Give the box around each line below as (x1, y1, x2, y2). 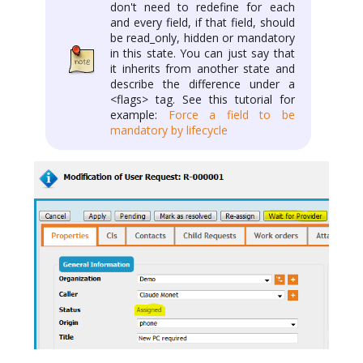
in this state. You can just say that (110, 45, 295, 61)
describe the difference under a (110, 75, 295, 92)
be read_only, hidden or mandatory (110, 29, 295, 45)
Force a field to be (168, 106, 295, 122)
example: (110, 106, 169, 122)
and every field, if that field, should (110, 14, 295, 30)
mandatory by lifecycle (110, 122, 228, 138)
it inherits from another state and (110, 60, 295, 76)
